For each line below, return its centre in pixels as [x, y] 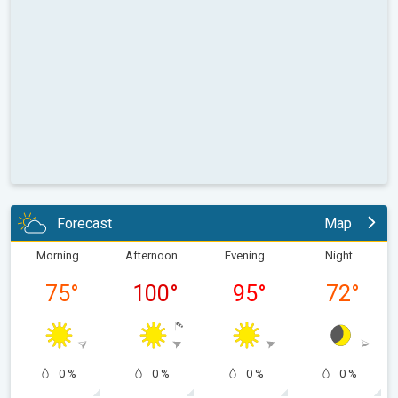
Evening [245, 256]
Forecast [84, 223]
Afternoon [151, 256]
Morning [57, 256]
